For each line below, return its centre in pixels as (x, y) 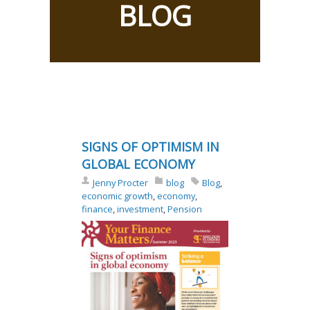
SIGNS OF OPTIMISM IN (150, 147)
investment (140, 209)
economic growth (117, 196)
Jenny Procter (120, 183)
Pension (184, 209)
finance (97, 209)
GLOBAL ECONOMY (138, 164)
